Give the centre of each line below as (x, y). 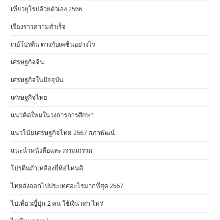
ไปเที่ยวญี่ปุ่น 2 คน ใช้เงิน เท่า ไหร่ (57, 203)
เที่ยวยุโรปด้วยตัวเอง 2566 (47, 9)
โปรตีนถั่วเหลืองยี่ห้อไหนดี (47, 168)
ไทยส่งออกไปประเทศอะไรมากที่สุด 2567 (67, 186)
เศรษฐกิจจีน (28, 62)
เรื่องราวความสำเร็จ (39, 27)
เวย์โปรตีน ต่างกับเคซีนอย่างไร (53, 44)
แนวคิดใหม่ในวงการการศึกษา (53, 115)
